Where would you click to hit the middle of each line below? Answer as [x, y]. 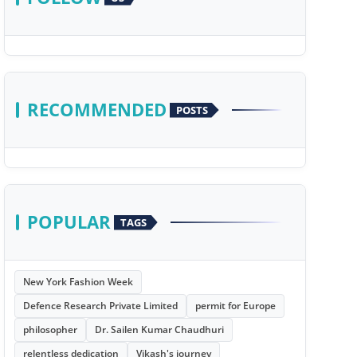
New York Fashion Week [78, 282]
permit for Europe [235, 306]
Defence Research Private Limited [100, 306]
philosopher [50, 330]
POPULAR [69, 222]
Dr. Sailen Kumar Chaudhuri [159, 330]
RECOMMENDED [96, 110]
